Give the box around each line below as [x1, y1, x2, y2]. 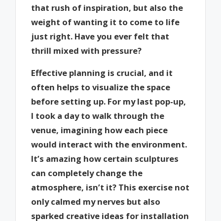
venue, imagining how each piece [31, 124, 168, 136]
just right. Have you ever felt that [31, 31, 170, 42]
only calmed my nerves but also [31, 195, 161, 207]
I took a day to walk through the [31, 110, 165, 121]
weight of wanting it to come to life [31, 16, 180, 28]
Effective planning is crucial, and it [31, 67, 173, 78]
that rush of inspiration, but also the [31, 2, 184, 14]
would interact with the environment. [31, 138, 187, 150]
